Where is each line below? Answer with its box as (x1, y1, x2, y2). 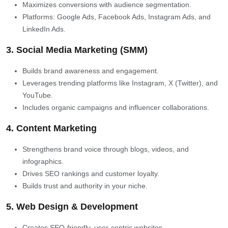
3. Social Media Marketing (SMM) (6, 44, 148, 55)
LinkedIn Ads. (22, 24, 66, 33)
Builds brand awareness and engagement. (22, 66, 159, 75)
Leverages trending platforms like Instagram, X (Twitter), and (22, 78, 218, 87)
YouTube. (22, 91, 53, 99)
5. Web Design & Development (6, 201, 138, 212)
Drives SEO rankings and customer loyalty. (22, 169, 159, 178)
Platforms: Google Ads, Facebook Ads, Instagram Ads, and (22, 12, 211, 21)
